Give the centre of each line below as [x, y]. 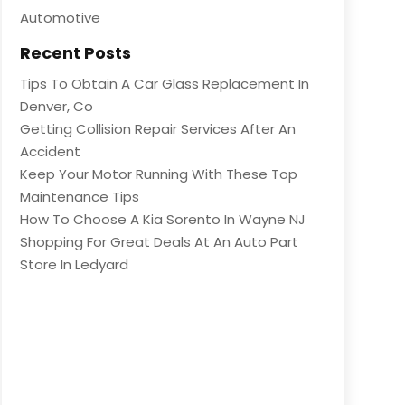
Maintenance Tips [79, 196]
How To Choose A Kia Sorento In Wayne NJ [162, 219]
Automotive [60, 17]
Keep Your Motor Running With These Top [158, 174]
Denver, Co [56, 106]
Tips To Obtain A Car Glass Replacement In [164, 83]
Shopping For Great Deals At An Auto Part [159, 241]
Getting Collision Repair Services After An [157, 128]
